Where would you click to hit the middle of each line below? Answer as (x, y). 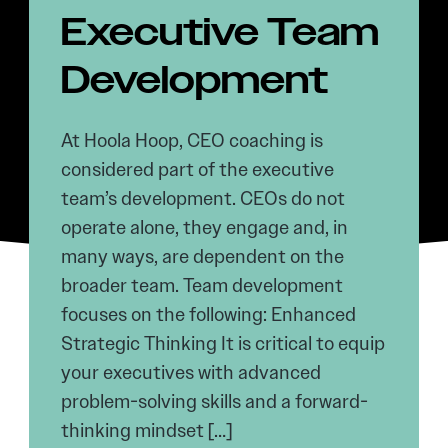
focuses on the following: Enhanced (209, 314)
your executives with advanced (191, 372)
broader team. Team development (202, 285)
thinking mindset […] (147, 430)
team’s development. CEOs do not (203, 198)
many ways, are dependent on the (203, 256)
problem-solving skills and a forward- (215, 401)
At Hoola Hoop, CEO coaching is (192, 140)
